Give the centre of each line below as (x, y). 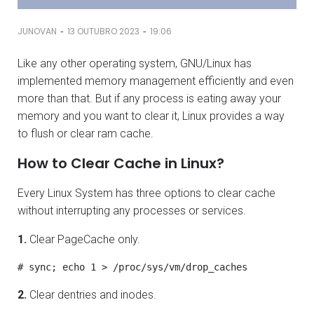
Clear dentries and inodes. (91, 294)
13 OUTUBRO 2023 (103, 32)
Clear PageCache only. (83, 239)
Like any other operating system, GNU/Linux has (135, 63)
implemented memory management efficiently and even (156, 81)
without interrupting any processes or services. (132, 210)
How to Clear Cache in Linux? (121, 163)
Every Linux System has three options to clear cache (146, 193)
